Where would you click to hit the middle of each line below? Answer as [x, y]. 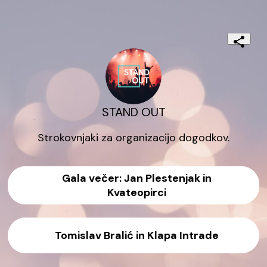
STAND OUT [133, 112]
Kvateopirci [136, 193]
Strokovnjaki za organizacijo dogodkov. [133, 138]
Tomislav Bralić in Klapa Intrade [136, 236]
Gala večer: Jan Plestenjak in [136, 178]
